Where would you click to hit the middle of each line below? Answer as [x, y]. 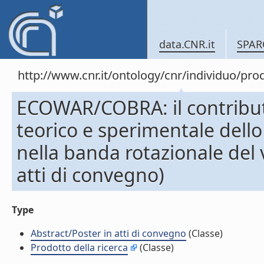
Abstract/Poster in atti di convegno [108, 233]
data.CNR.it [187, 44]
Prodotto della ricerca [79, 247]
